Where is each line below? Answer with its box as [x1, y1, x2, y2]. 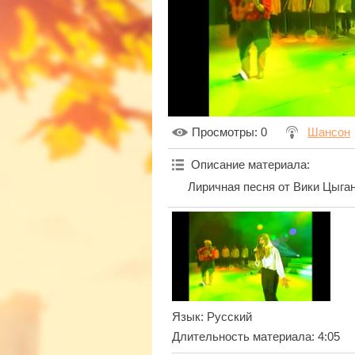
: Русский [200, 310, 252, 323]
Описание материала [191, 158, 307, 172]
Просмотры [192, 126, 254, 139]
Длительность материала [172, 330, 311, 343]
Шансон [307, 126, 350, 139]
